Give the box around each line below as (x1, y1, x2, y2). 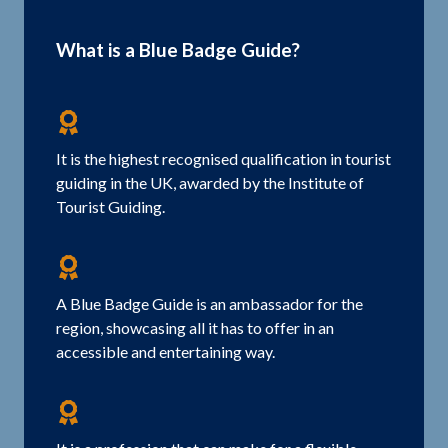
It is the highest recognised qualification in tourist (56, 149, 391, 169)
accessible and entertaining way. (56, 342, 275, 362)
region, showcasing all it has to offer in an (56, 318, 334, 338)
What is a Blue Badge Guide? (56, 38, 300, 62)
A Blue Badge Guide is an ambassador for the (56, 294, 363, 314)
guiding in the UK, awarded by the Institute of (56, 173, 364, 193)
